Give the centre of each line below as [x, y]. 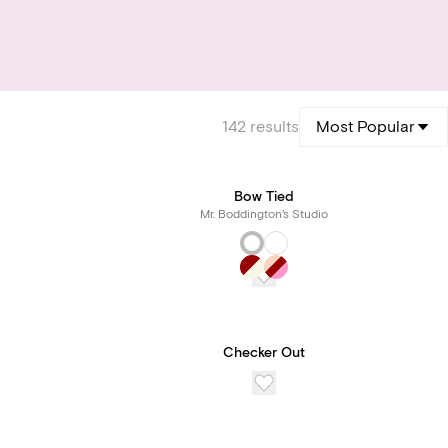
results [274, 127]
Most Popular [365, 127]
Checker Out [264, 353]
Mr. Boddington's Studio [264, 214]
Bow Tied [264, 197]
